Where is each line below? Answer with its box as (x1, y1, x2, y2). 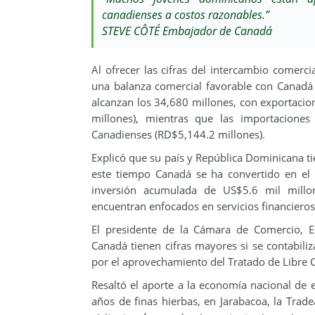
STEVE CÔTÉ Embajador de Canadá (102, 23, 272, 39)
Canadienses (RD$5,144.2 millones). (91, 127, 265, 141)
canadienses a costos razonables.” (102, 7, 269, 22)
